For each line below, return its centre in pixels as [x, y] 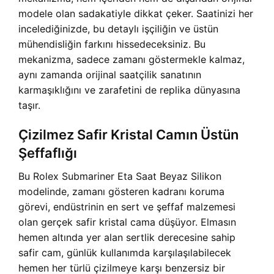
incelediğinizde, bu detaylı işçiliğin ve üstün [118, 29]
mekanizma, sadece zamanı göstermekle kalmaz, [131, 60]
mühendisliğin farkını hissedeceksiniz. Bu [112, 44]
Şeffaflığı [48, 153]
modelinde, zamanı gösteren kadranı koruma [121, 192]
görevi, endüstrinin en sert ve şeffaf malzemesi [127, 207]
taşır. [29, 106]
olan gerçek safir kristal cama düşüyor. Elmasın [127, 222]
